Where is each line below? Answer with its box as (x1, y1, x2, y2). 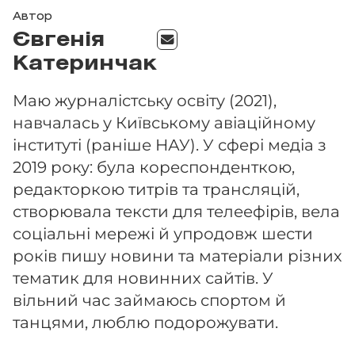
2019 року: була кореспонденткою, (13, 158, 295, 177)
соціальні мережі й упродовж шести (13, 224, 313, 243)
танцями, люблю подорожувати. (13, 313, 278, 332)
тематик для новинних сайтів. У (13, 269, 273, 288)
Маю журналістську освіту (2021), (13, 91, 277, 110)
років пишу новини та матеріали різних (13, 246, 342, 265)
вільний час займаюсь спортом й (13, 291, 286, 310)
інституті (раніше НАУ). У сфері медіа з (13, 136, 326, 155)
